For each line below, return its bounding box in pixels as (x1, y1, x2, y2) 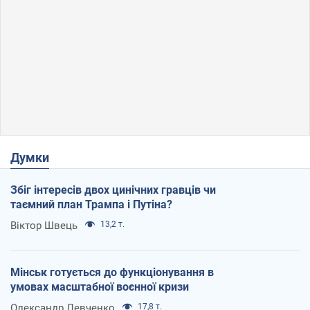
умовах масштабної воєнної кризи (10, 280, 189, 294)
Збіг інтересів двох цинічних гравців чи (10, 183, 216, 197)
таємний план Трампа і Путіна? (10, 198, 172, 212)
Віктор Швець (10, 219, 77, 232)
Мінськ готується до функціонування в (10, 266, 214, 280)
